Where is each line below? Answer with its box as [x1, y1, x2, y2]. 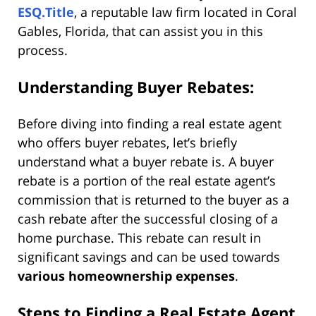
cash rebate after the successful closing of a [18, 210, 278, 228]
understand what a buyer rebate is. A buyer [18, 153, 274, 171]
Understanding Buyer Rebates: [18, 76, 254, 98]
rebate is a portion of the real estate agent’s [18, 172, 276, 190]
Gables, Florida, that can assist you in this [18, 23, 263, 40]
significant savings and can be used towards [18, 248, 280, 266]
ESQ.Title [18, 4, 74, 21]
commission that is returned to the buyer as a [18, 191, 289, 209]
